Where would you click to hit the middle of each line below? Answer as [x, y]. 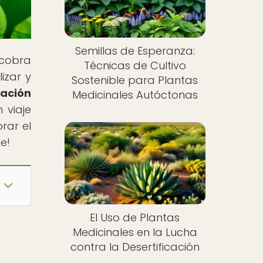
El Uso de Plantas [135, 217]
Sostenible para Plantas [135, 80]
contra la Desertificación [135, 247]
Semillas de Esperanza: [135, 51]
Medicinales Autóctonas [135, 95]
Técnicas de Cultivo [135, 66]
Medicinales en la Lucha [135, 232]
